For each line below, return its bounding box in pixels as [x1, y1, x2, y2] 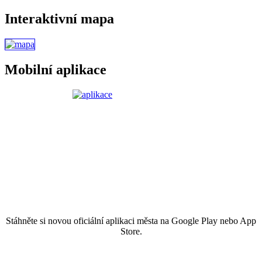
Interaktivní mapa [5, 11, 114, 27]
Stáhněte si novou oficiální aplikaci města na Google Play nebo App [6, 215, 256, 226]
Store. [120, 226, 142, 236]
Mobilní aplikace [5, 61, 106, 77]
